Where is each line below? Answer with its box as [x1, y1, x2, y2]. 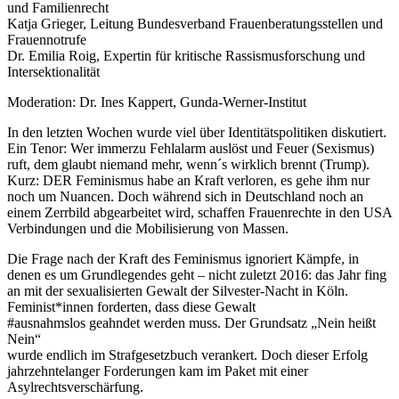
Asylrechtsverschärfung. [7, 379, 143, 395]
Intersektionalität [7, 63, 100, 79]
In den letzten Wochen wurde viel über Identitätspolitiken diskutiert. [7, 124, 387, 140]
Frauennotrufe [7, 31, 86, 47]
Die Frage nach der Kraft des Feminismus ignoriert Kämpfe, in [7, 250, 359, 266]
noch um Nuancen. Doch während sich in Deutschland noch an [7, 188, 363, 204]
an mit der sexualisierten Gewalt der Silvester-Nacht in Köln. [7, 282, 348, 298]
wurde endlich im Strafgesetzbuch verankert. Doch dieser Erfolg [7, 346, 368, 362]
